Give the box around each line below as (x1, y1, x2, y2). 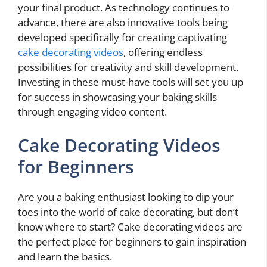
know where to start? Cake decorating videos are (18, 219, 243, 234)
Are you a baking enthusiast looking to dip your (18, 190, 234, 204)
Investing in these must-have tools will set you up (18, 75, 243, 89)
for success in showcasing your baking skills (18, 90, 217, 104)
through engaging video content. (18, 105, 167, 119)
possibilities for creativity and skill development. (18, 60, 238, 74)
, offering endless (123, 45, 203, 60)
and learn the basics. (18, 249, 112, 263)
